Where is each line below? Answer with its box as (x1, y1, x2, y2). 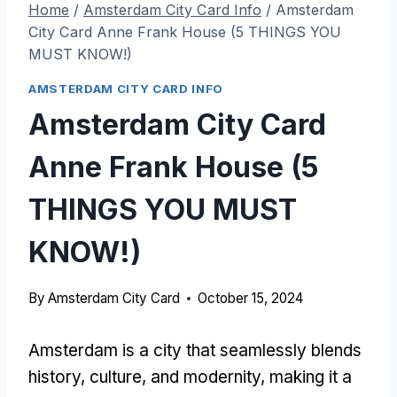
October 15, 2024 (198, 289, 304, 307)
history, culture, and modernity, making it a (28, 366, 352, 387)
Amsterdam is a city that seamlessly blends (28, 339, 362, 361)
